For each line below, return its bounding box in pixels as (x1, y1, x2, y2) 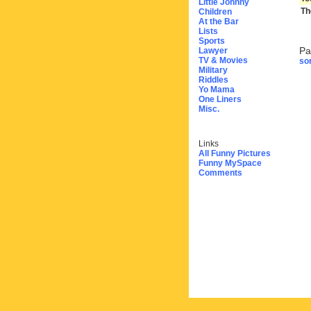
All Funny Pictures (199, 149, 271, 158)
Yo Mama (199, 85, 235, 94)
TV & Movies (199, 56, 248, 65)
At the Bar (199, 17, 239, 26)
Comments (199, 168, 242, 178)
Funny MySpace (199, 158, 262, 168)
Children (199, 7, 232, 17)
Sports (199, 36, 225, 46)
